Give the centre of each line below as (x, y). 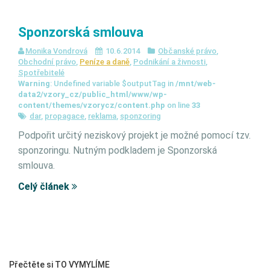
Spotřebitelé (41, 73)
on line (178, 105)
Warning (34, 83)
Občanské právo (187, 51)
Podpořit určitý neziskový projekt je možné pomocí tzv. (134, 135)
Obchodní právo (47, 62)
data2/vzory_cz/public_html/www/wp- (93, 94)
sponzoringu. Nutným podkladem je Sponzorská (118, 150)
